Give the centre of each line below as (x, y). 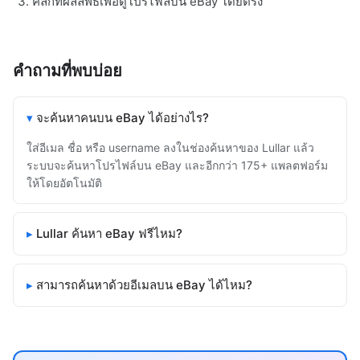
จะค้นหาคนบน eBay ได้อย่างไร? (123, 118)
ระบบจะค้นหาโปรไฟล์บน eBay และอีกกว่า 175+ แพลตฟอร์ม (177, 166)
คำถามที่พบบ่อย (67, 71)
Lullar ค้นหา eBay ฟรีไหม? (109, 234)
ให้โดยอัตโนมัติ (64, 183)
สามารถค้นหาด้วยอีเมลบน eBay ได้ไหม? (144, 285)
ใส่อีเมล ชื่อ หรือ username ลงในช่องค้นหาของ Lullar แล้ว (170, 148)
